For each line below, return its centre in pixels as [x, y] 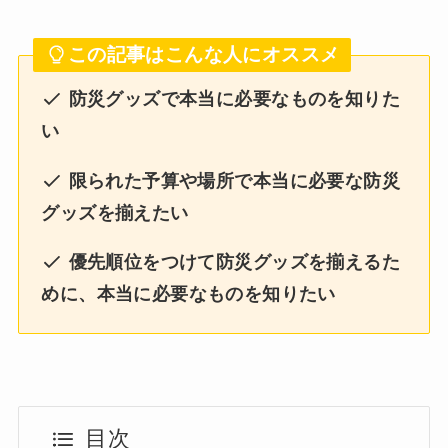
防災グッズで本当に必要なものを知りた [231, 98]
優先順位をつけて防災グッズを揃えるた [231, 262]
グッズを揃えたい [115, 212]
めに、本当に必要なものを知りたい [188, 294]
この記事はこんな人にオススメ [203, 55]
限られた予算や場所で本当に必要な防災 [231, 180]
